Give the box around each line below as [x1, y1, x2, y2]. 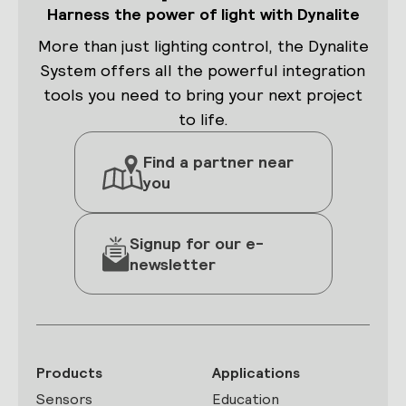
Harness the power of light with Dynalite [46, 4, 360, 24]
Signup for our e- [129, 233, 264, 254]
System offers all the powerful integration [41, 60, 365, 81]
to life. [178, 109, 228, 130]
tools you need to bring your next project [43, 84, 362, 105]
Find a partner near [142, 151, 294, 172]
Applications [212, 362, 300, 382]
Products [36, 362, 102, 382]
